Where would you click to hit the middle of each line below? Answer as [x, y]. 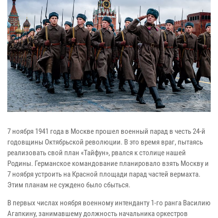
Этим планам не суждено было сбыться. [69, 185]
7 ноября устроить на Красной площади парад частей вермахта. [104, 174]
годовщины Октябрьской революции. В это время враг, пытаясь [105, 142]
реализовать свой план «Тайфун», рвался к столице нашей [97, 153]
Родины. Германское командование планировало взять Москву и [108, 163]
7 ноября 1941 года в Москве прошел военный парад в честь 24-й [106, 131]
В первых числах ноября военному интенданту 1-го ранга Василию [109, 203]
